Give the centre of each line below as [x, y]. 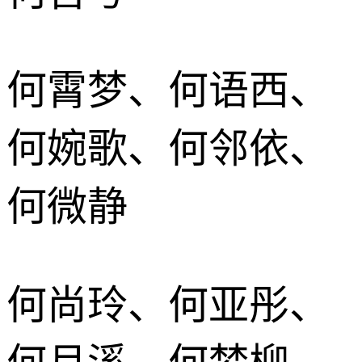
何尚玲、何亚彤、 [168, 305]
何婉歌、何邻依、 [168, 148]
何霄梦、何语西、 [168, 90]
